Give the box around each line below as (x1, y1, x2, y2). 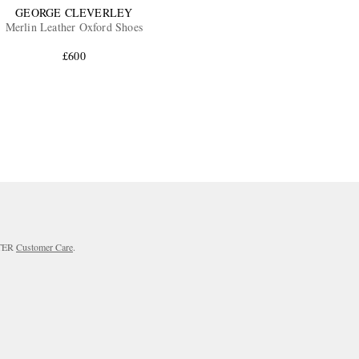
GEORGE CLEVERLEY (15, 5, 133, 21)
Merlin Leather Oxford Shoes (5, 19, 143, 35)
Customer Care (16, 240, 73, 254)
